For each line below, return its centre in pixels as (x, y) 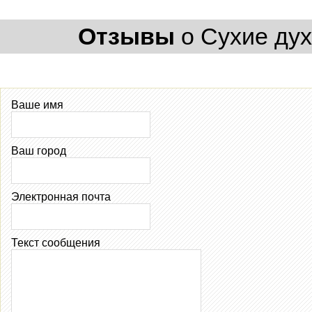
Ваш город (39, 150)
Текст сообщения (56, 242)
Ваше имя (37, 104)
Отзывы (126, 36)
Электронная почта (61, 196)
